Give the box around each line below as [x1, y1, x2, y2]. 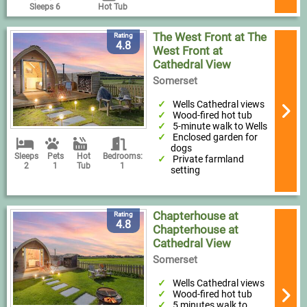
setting [170, 164, 200, 176]
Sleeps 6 [29, 2, 60, 12]
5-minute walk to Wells [173, 121, 268, 132]
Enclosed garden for [173, 132, 258, 143]
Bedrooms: [102, 151, 143, 162]
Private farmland [173, 153, 245, 165]
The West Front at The [152, 30, 267, 45]
